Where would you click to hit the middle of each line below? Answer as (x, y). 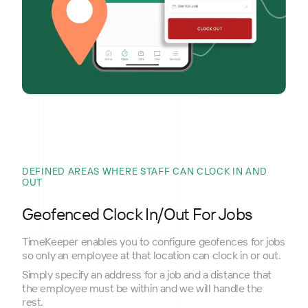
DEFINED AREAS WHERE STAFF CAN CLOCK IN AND (145, 172)
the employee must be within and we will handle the (143, 288)
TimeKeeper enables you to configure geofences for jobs (154, 242)
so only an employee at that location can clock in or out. (152, 255)
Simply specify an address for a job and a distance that (147, 275)
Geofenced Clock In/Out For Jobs (137, 214)
